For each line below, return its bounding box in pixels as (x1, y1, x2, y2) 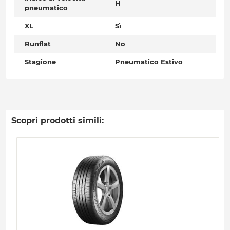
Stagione (25, 57, 56, 66)
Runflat (25, 40, 51, 48)
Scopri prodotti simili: (11, 116, 104, 126)
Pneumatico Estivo (115, 57, 183, 66)
